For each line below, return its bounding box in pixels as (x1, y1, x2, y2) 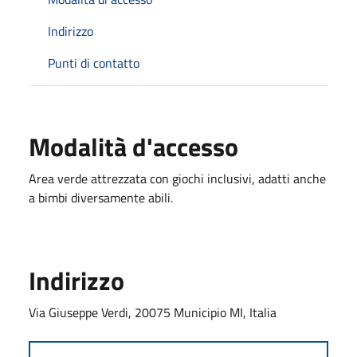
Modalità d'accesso (29, 127, 238, 166)
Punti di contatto (48, 53, 139, 73)
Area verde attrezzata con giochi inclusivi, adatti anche (29, 168, 326, 188)
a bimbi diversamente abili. (29, 187, 173, 207)
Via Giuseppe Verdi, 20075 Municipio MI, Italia (29, 302, 277, 322)
